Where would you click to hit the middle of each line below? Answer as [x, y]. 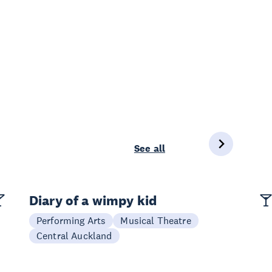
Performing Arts [71, 220]
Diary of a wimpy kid [93, 200]
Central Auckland [74, 236]
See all [149, 148]
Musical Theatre [156, 220]
